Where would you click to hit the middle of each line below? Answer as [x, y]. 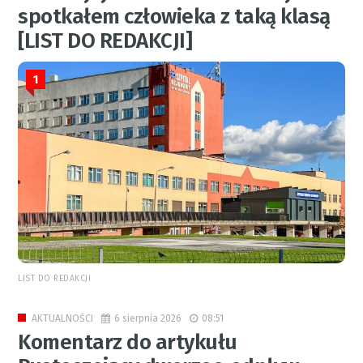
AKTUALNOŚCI [63, 319]
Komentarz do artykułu [128, 343]
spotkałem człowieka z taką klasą [174, 16]
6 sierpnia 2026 [148, 318]
